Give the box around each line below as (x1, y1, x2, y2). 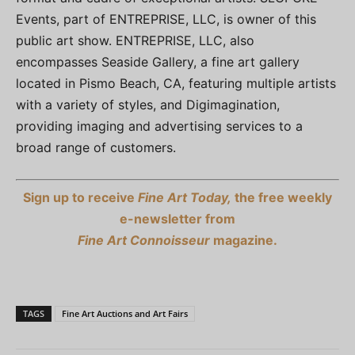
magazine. (210, 231, 277, 248)
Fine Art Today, (138, 189, 231, 205)
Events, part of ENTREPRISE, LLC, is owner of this (16, 10, 316, 27)
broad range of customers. (16, 139, 176, 155)
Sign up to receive (23, 189, 138, 205)
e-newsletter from (120, 210, 235, 227)
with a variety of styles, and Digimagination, (16, 96, 280, 113)
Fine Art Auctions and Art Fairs (62, 307, 188, 319)
